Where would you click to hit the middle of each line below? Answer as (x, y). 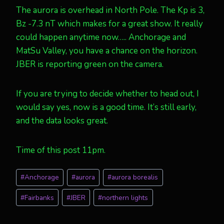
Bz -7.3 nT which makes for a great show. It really (109, 24)
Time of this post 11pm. (61, 150)
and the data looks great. (62, 121)
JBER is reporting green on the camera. (90, 64)
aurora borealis (135, 177)
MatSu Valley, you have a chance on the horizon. (107, 51)
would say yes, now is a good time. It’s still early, (106, 107)
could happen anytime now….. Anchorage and (101, 37)
